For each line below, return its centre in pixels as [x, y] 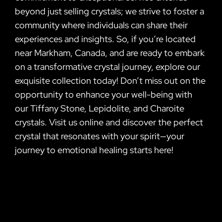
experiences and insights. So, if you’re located [105, 39]
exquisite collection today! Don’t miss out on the [110, 80]
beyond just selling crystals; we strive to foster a [110, 11]
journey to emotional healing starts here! [94, 150]
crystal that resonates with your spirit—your [100, 136]
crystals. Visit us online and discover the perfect [109, 122]
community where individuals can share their [101, 25]
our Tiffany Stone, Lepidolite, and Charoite [100, 108]
